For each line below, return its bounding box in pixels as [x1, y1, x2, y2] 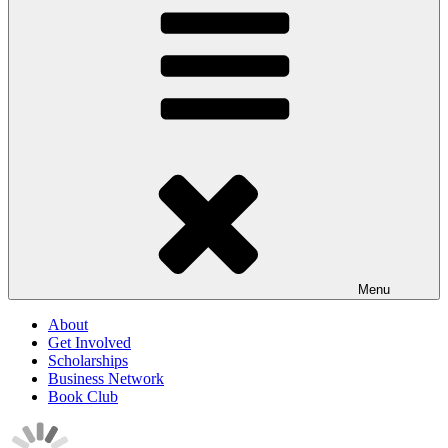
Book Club [48, 388, 118, 405]
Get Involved [48, 334, 131, 351]
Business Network [48, 370, 164, 387]
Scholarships [48, 352, 128, 369]
